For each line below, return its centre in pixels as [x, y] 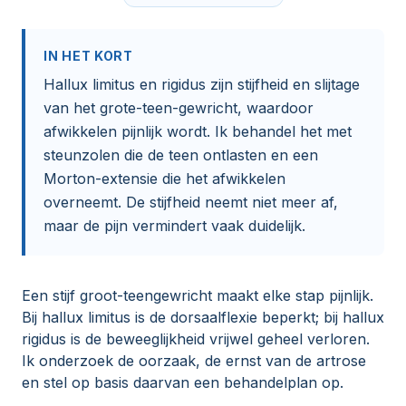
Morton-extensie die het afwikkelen [164, 179]
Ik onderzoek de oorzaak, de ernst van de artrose [194, 361]
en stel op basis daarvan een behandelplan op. [183, 383]
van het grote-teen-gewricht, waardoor [179, 108]
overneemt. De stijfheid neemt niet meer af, [191, 203]
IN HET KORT [88, 56]
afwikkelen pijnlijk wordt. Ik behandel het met [198, 132]
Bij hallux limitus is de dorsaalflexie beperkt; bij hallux [203, 318]
